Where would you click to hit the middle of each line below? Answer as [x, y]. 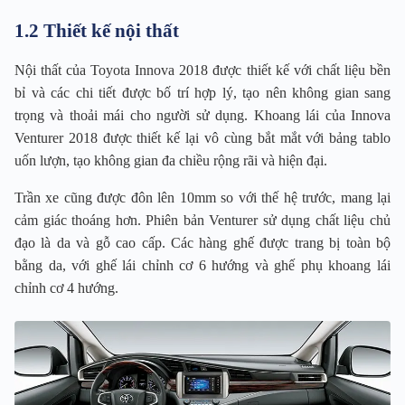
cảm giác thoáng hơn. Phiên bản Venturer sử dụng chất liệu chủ [202, 221]
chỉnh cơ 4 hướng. [66, 288]
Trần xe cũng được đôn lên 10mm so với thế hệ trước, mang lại [202, 198]
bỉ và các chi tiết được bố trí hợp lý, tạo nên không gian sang [202, 93]
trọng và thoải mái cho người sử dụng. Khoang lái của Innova [202, 116]
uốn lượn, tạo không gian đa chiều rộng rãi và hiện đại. [171, 161]
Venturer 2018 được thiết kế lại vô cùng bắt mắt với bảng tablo [202, 138]
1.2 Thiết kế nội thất [97, 31]
